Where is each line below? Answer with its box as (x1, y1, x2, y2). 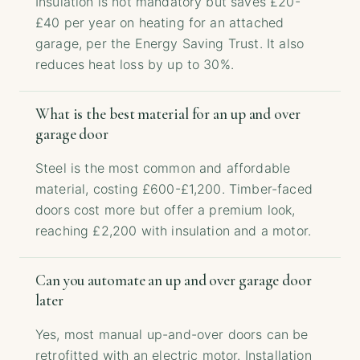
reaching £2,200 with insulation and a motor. (35, 223, 312, 239)
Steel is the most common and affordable (35, 160, 291, 177)
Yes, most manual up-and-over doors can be (35, 326, 309, 343)
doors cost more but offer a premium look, (35, 202, 296, 219)
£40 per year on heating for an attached (35, 14, 284, 31)
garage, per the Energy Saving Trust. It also (35, 35, 305, 52)
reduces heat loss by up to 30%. (35, 56, 234, 73)
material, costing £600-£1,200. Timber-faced (35, 181, 313, 198)
